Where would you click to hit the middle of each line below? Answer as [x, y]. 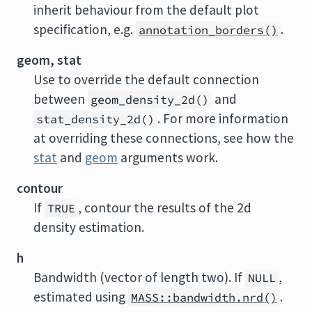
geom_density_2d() [150, 100]
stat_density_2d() [95, 119]
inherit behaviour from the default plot [146, 10]
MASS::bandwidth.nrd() [204, 297]
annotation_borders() [208, 30]
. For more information [223, 118]
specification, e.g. [85, 29]
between [61, 99]
